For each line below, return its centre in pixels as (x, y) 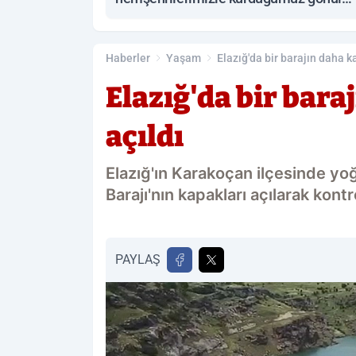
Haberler (128, 58)
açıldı (145, 137)
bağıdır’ (138, 17)
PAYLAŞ (138, 260)
